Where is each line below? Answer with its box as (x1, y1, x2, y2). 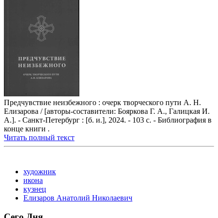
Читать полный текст (4, 133, 74, 142)
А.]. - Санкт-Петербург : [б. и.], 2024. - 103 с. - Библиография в (4, 116, 212, 125)
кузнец (23, 185, 46, 194)
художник (23, 167, 56, 176)
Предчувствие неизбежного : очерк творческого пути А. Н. (4, 98, 201, 107)
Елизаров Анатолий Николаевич (23, 194, 132, 202)
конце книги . (4, 125, 50, 133)
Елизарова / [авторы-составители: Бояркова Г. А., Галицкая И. (4, 107, 210, 116)
